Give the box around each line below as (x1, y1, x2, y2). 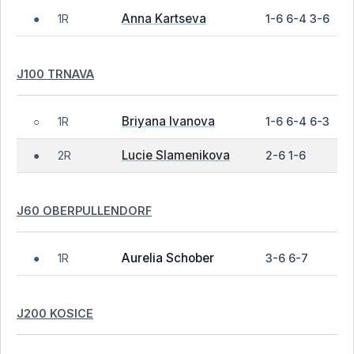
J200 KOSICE (17, 306, 93, 320)
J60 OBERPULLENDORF (17, 203, 152, 217)
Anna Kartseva (122, 11, 206, 26)
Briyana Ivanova (122, 114, 215, 129)
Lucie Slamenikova (122, 148, 230, 163)
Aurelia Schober (122, 250, 214, 265)
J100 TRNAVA (17, 66, 94, 81)
